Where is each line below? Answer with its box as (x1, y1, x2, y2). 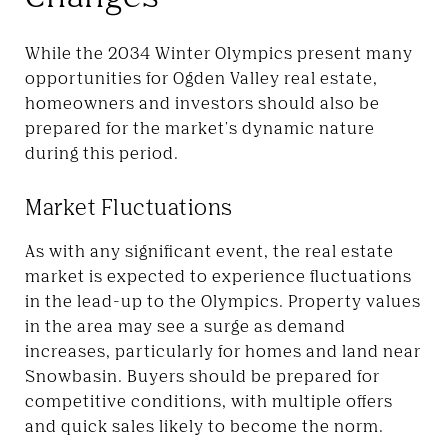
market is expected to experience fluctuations (25, 265, 412, 286)
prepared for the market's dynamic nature (25, 117, 375, 138)
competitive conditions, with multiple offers (25, 390, 393, 411)
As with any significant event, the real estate (25, 240, 394, 261)
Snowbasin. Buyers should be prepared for (25, 365, 380, 386)
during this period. (25, 142, 179, 163)
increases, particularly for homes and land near (25, 340, 421, 361)
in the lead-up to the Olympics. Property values (25, 290, 421, 311)
